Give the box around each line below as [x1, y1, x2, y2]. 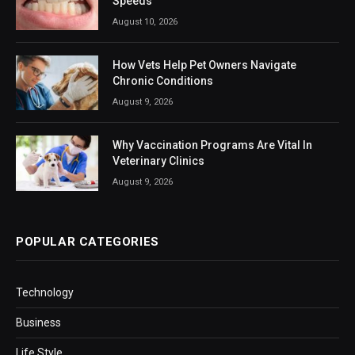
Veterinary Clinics [113, 155, 204, 168]
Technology [16, 285, 74, 299]
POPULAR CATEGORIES [16, 234, 159, 249]
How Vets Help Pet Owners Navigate [113, 59, 296, 72]
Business [16, 315, 61, 329]
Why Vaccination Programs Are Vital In [113, 139, 312, 152]
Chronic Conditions [113, 74, 213, 88]
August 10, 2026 [113, 16, 177, 27]
